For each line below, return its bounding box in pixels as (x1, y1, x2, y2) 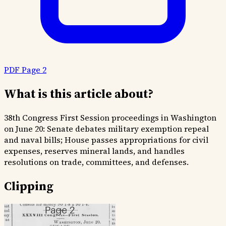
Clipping (4, 177, 53, 194)
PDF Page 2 (4, 64, 46, 75)
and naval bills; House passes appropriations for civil (4, 134, 208, 145)
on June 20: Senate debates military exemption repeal (4, 123, 209, 134)
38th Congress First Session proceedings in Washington (4, 111, 216, 123)
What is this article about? (4, 85, 153, 102)
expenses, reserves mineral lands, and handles (4, 145, 185, 156)
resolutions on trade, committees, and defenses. (4, 156, 189, 167)
